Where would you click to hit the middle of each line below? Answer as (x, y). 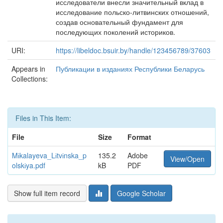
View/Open (187, 159)
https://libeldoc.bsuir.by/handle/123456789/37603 (133, 50)
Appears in (28, 69)
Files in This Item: (43, 118)
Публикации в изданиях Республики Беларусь (130, 69)
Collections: (30, 79)
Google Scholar (141, 193)
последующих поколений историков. (115, 32)
